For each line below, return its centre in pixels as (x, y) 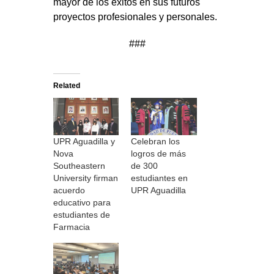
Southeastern (79, 166)
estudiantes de (81, 215)
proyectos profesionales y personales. (135, 17)
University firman (85, 178)
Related (66, 85)
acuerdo (69, 191)
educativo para (82, 203)
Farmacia (71, 227)
